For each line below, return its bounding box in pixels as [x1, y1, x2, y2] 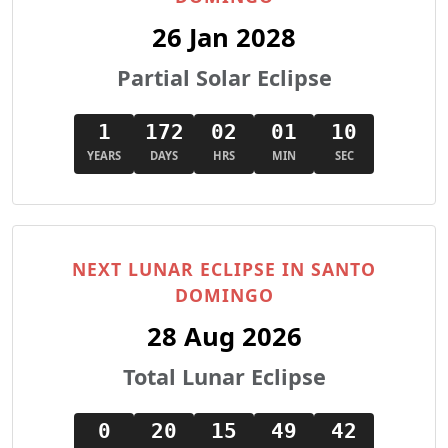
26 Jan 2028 [152, 20, 296, 55]
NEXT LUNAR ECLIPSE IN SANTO [72, 257, 376, 281]
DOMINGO [174, 283, 274, 307]
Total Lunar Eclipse [122, 362, 326, 391]
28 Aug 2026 [146, 319, 302, 354]
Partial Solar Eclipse [116, 63, 332, 92]
